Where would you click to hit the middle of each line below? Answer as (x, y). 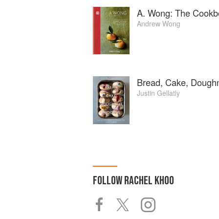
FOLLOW (109, 180)
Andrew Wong (159, 24)
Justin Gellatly (158, 93)
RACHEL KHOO (149, 180)
